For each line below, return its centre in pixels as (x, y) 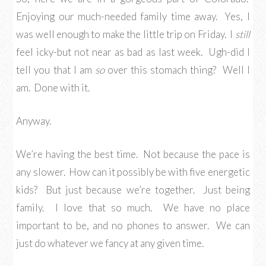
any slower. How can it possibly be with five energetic (133, 172)
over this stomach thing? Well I (177, 70)
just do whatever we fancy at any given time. (110, 243)
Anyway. (34, 121)
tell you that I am (56, 70)
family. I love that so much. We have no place (133, 208)
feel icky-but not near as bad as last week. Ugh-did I (133, 52)
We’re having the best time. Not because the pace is (133, 154)
